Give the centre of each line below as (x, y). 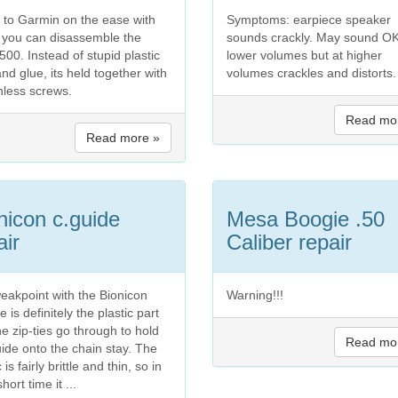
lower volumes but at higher (304, 55)
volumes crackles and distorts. (311, 72)
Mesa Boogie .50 (305, 219)
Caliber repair (289, 242)
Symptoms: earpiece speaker (308, 19)
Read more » (123, 137)
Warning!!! (255, 295)
